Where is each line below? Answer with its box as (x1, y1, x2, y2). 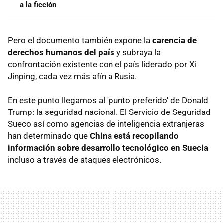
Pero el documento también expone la (8, 35, 152, 46)
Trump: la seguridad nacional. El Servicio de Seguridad (8, 107, 211, 117)
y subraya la (114, 47, 161, 58)
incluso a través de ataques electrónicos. (8, 155, 161, 165)
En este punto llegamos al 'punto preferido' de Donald (8, 95, 208, 106)
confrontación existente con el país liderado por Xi (8, 59, 197, 70)
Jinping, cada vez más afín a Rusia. (8, 71, 137, 82)
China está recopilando (90, 131, 179, 141)
